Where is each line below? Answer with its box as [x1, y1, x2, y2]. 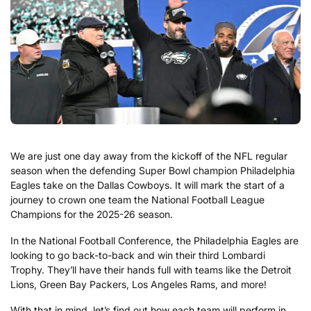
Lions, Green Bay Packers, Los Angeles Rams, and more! [10, 278, 267, 290]
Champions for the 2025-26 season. [10, 208, 173, 221]
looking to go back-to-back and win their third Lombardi [10, 249, 265, 261]
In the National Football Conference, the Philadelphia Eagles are [10, 234, 299, 246]
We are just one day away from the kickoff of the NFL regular [10, 150, 287, 162]
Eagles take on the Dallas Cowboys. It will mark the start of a [10, 179, 285, 192]
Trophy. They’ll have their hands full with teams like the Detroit [10, 263, 292, 276]
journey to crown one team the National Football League [10, 194, 264, 206]
